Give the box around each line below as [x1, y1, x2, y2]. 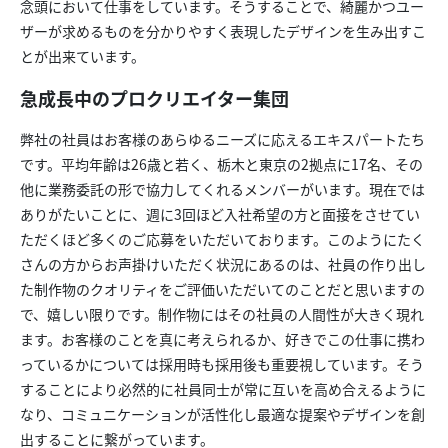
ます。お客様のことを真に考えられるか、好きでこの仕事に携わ [20, 328, 425, 349]
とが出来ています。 [20, 45, 145, 66]
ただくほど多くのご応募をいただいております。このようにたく [20, 228, 425, 249]
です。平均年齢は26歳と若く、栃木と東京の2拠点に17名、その [20, 153, 423, 174]
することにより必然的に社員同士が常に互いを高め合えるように [20, 378, 426, 399]
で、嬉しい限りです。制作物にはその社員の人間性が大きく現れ [20, 303, 424, 324]
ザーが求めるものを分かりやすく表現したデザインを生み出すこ [20, 20, 426, 41]
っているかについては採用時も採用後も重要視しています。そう [20, 353, 424, 374]
